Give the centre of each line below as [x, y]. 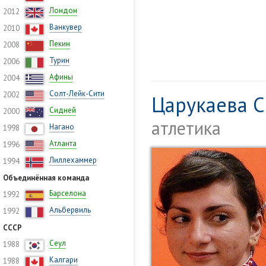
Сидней [63, 110]
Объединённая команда [46, 178]
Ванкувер [66, 27]
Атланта [63, 143]
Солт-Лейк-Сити [77, 94]
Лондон [63, 10]
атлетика [186, 128]
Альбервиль [70, 210]
